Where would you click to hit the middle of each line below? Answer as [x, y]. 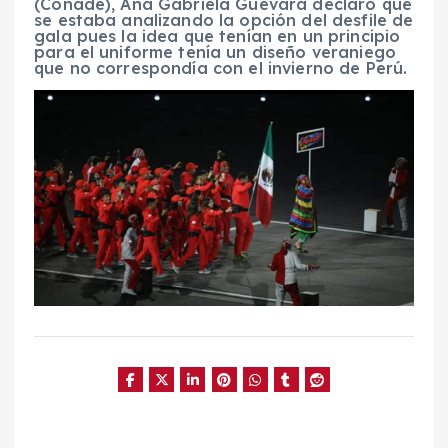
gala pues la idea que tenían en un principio [217, 36]
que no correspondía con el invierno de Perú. [221, 68]
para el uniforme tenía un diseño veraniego [215, 52]
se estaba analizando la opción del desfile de [224, 20]
